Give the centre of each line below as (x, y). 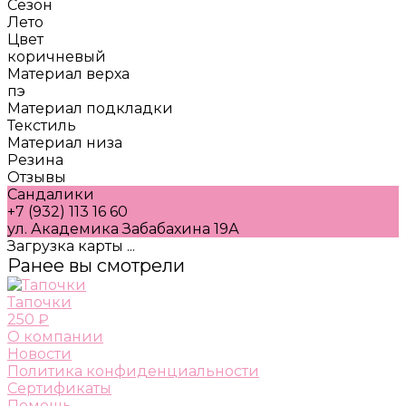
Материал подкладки (90, 108)
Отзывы (37, 177)
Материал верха (68, 73)
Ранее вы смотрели (96, 265)
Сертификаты (59, 388)
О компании (55, 336)
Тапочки (39, 302)
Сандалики (51, 194)
